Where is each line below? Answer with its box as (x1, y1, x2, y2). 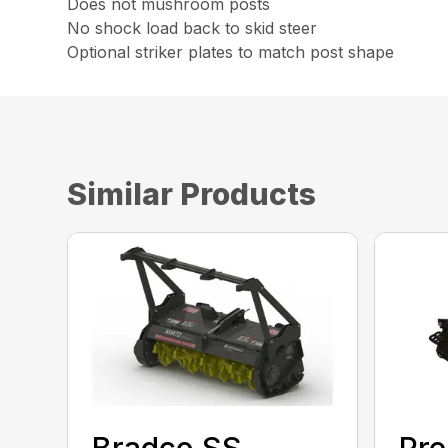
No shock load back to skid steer (67, 18, 318, 38)
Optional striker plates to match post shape (67, 42, 395, 62)
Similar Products (67, 176, 317, 212)
